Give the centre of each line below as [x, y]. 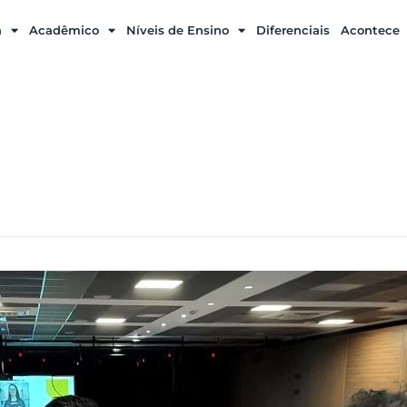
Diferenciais [293, 30]
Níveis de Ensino [177, 30]
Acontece [370, 30]
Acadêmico [64, 30]
